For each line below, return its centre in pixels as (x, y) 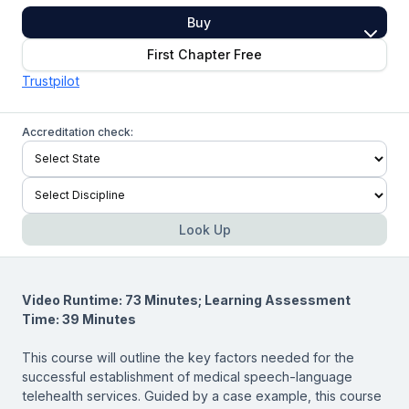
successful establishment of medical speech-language (187, 376)
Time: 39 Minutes (79, 319)
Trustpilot (51, 80)
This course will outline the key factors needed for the (188, 357)
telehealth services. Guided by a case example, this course (202, 395)
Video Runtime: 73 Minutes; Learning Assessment (186, 299)
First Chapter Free (204, 55)
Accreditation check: (78, 131)
